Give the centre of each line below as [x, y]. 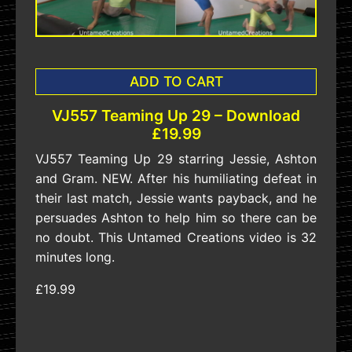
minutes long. [75, 257]
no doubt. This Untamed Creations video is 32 [176, 237]
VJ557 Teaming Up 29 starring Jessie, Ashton [176, 158]
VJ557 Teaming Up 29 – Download [176, 115]
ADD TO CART [176, 81]
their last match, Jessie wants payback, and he [176, 198]
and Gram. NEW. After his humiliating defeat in [176, 178]
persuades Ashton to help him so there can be [176, 217]
